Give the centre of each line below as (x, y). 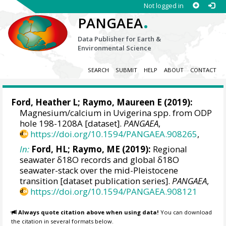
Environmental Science (115, 48)
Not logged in (163, 6)
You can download (186, 212)
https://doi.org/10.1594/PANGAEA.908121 (114, 191)
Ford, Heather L (45, 102)
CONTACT (203, 70)
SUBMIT (126, 70)
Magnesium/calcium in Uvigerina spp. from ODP (116, 113)
